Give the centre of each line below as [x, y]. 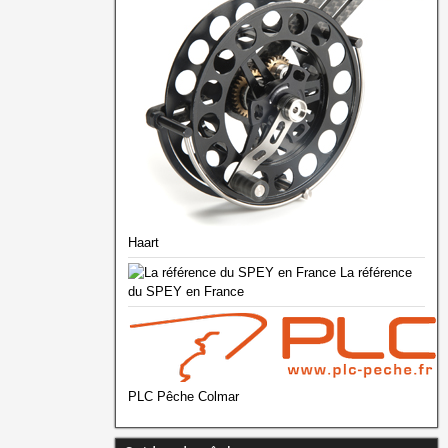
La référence [373, 273]
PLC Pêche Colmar [183, 397]
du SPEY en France [185, 292]
